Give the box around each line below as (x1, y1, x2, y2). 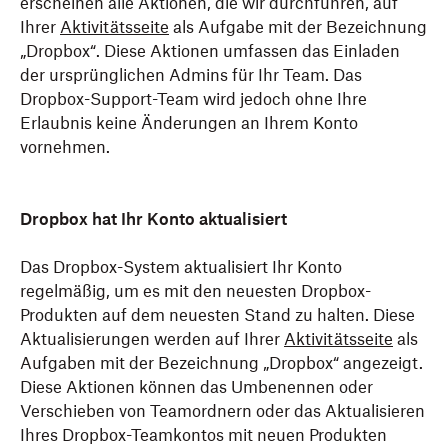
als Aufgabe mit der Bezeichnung (173, 17, 427, 37)
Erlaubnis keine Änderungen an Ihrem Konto (20, 113, 358, 133)
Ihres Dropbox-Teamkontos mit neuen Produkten (20, 425, 387, 445)
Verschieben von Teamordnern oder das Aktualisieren (20, 401, 425, 421)
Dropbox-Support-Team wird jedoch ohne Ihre (20, 89, 367, 109)
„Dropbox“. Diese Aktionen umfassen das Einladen (20, 41, 400, 61)
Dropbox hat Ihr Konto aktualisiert (20, 209, 287, 229)
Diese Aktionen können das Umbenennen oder (20, 377, 373, 397)
